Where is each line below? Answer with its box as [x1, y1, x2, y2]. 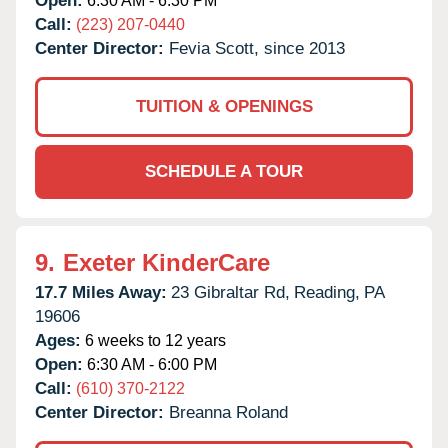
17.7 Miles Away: [35, 282, 167, 302]
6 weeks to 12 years [81, 331, 226, 349]
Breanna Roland [169, 402, 288, 422]
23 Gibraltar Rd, [171, 282, 290, 302]
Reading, [294, 282, 360, 302]
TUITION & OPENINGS [135, 96, 313, 116]
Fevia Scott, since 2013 [169, 38, 345, 58]
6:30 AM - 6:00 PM [83, 355, 217, 373]
